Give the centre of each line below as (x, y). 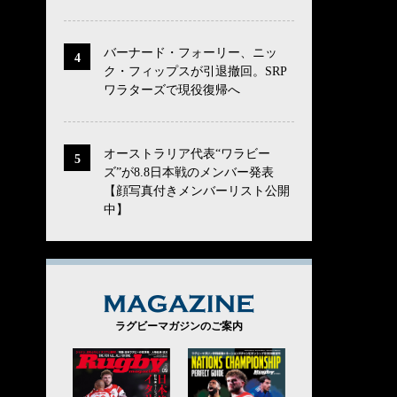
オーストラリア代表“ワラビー (187, 153)
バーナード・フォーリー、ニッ (191, 52)
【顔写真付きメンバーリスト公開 (197, 191)
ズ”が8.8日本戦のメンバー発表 (189, 172)
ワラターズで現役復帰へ (172, 90)
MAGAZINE (302, 306)
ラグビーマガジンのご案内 (179, 326)
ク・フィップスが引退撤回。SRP (195, 71)
